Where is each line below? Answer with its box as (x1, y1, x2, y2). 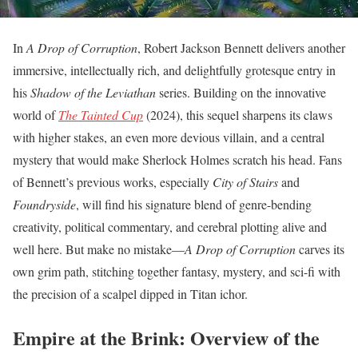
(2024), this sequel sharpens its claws (143, 105, 332, 123)
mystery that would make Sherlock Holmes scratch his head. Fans (13, 150, 342, 168)
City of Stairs (213, 173, 278, 190)
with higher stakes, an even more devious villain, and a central (13, 128, 324, 145)
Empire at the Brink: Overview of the (13, 323, 320, 352)
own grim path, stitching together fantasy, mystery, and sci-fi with (13, 262, 340, 280)
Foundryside (13, 195, 76, 213)
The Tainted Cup (58, 105, 143, 123)
